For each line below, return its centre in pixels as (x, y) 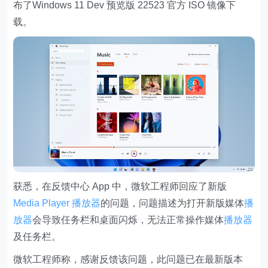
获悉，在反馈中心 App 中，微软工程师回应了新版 (120, 187)
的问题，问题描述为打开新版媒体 (173, 203)
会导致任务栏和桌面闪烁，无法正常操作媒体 (128, 220)
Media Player (42, 203)
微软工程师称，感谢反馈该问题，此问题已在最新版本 (128, 260)
